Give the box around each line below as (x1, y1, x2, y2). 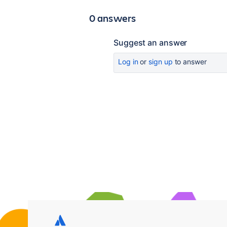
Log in (118, 57, 138, 66)
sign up (148, 57, 173, 66)
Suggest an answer (113, 37, 187, 48)
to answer (172, 57, 207, 66)
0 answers (89, 11, 136, 25)
